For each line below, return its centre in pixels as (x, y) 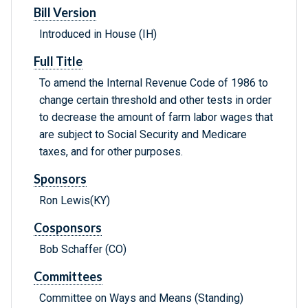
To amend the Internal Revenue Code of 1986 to (154, 83)
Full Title (58, 62)
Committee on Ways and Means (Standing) (141, 298)
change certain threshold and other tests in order (155, 100)
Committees (68, 277)
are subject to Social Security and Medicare (143, 135)
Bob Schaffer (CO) (83, 250)
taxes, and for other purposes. (111, 152)
